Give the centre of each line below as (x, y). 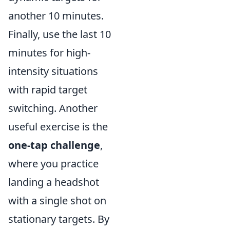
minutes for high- (49, 53)
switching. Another (53, 108)
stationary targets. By (59, 219)
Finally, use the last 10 (60, 34)
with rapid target (48, 90)
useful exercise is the (58, 127)
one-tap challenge (54, 145)
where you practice (53, 164)
